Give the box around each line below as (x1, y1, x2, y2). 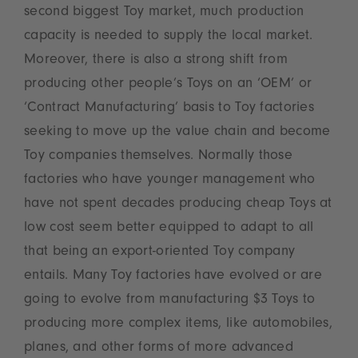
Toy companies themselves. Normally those (24, 149, 292, 165)
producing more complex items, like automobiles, (24, 317, 333, 332)
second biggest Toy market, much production (24, 6, 304, 21)
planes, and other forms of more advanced (24, 341, 293, 356)
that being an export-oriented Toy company (24, 245, 296, 261)
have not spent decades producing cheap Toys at (24, 197, 332, 213)
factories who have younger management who (24, 173, 316, 189)
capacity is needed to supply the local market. (24, 30, 313, 45)
